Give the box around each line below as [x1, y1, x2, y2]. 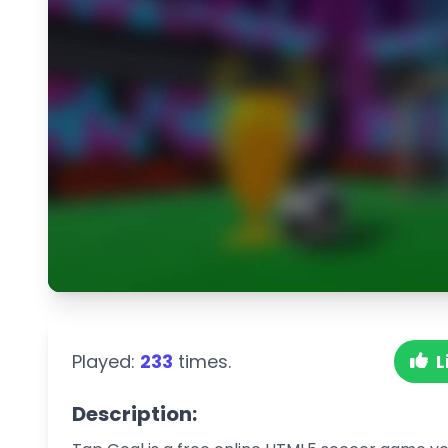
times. [173, 348, 231, 374]
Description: [72, 399, 197, 428]
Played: [72, 348, 140, 374]
